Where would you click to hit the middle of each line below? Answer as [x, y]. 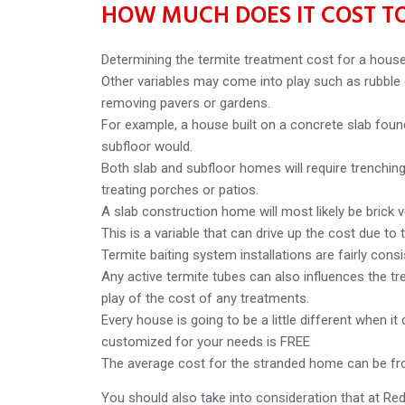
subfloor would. [147, 146]
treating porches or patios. [180, 189]
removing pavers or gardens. [186, 103]
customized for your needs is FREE [206, 341]
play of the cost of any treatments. [205, 298]
